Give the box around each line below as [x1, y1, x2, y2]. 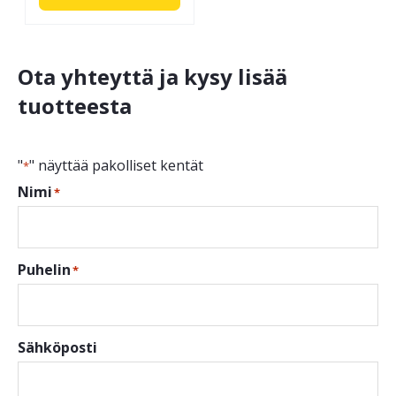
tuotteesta [18, 90, 132, 120]
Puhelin [18, 259, 71, 279]
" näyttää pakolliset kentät [29, 155, 203, 175]
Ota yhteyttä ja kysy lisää [18, 61, 287, 91]
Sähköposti [18, 337, 97, 357]
